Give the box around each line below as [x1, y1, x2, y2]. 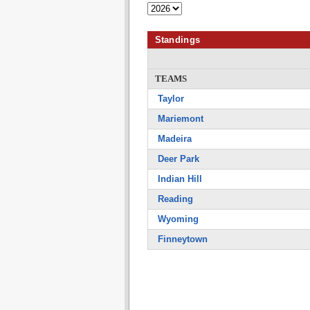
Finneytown [157, 234, 208, 244]
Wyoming [157, 214, 199, 224]
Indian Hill [157, 174, 202, 184]
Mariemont [157, 113, 203, 124]
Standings [154, 35, 201, 45]
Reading [157, 194, 193, 204]
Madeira [157, 134, 192, 144]
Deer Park [157, 154, 199, 164]
